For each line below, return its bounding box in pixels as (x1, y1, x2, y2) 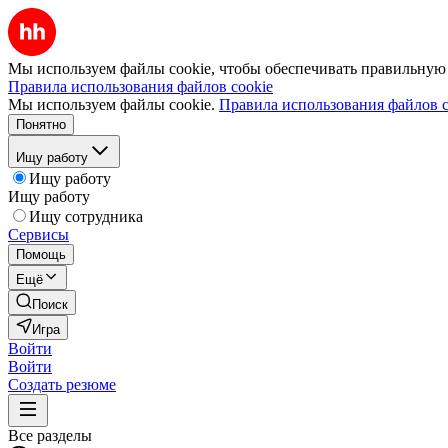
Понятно (16, 117, 66, 132)
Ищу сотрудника (29, 208, 143, 225)
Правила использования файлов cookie (8, 78, 273, 95)
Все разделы (8, 427, 92, 444)
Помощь (16, 247, 66, 262)
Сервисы (8, 226, 69, 243)
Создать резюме (8, 376, 116, 393)
